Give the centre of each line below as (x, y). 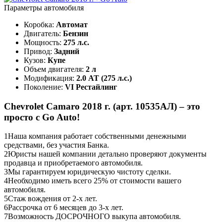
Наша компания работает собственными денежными (97, 136)
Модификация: (50, 78)
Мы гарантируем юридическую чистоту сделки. (89, 172)
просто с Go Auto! (42, 117)
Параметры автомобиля (44, 7)
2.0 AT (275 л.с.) (104, 78)
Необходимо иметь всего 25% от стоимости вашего (95, 181)
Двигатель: (43, 33)
